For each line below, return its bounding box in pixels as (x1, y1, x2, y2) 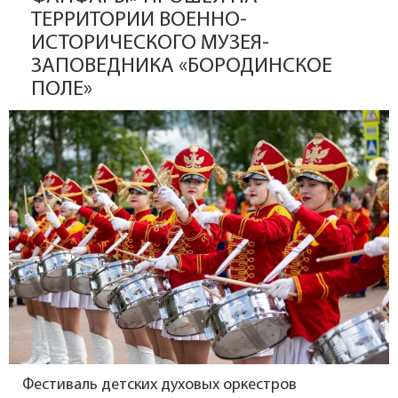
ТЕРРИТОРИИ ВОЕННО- (31, 10, 247, 31)
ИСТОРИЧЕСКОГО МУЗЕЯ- (31, 33, 269, 54)
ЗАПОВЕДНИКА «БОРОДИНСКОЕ (31, 56, 332, 77)
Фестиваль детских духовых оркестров (22, 376, 297, 394)
